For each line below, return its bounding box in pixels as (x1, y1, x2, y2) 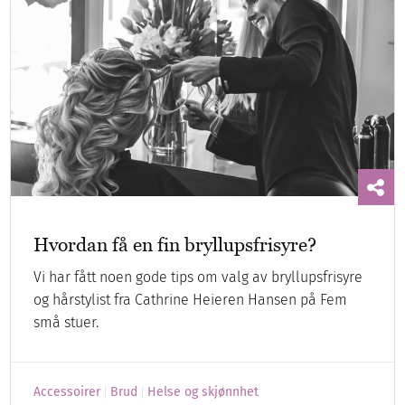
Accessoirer (33, 384, 101, 400)
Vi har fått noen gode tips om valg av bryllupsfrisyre (33, 268, 363, 287)
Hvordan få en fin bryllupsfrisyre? (33, 233, 317, 257)
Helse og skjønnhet (147, 384, 259, 400)
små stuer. (33, 314, 99, 332)
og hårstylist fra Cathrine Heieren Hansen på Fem (33, 291, 348, 309)
